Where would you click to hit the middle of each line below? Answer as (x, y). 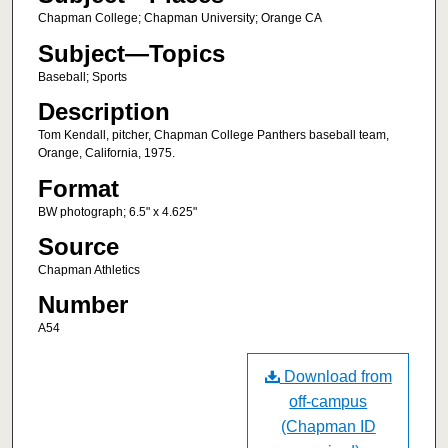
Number (82, 305)
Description (103, 112)
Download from (335, 376)
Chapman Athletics (88, 269)
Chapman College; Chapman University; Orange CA (179, 18)
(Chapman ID (328, 426)
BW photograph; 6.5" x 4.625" (117, 211)
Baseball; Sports (82, 76)
